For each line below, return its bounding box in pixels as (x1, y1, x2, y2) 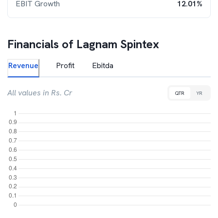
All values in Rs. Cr (7, 88, 73, 98)
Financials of (7, 36, 76, 52)
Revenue (8, 60, 38, 71)
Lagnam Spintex (76, 36, 159, 52)
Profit (56, 60, 74, 71)
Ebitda (92, 60, 113, 71)
